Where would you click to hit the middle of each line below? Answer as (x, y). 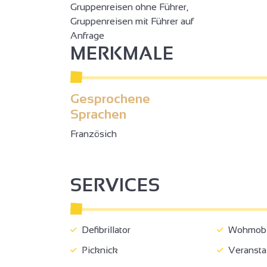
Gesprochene (110, 98)
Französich (94, 133)
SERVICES (115, 185)
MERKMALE (122, 53)
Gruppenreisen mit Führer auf (132, 21)
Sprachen (98, 114)
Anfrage (87, 35)
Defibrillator (104, 229)
